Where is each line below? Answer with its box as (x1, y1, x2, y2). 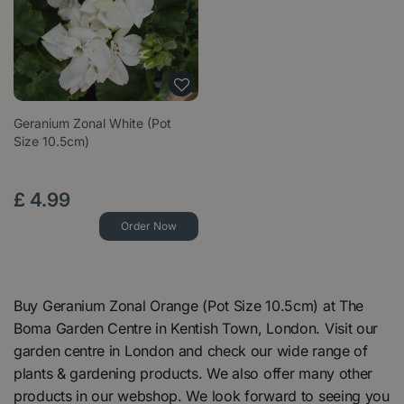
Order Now (121, 218, 178, 233)
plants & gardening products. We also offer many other (14, 363, 377, 382)
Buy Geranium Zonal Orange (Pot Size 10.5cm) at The (14, 296, 364, 315)
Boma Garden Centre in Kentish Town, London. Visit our (14, 318, 379, 337)
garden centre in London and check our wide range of (14, 341, 368, 360)
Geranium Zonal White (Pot (14, 115, 171, 131)
